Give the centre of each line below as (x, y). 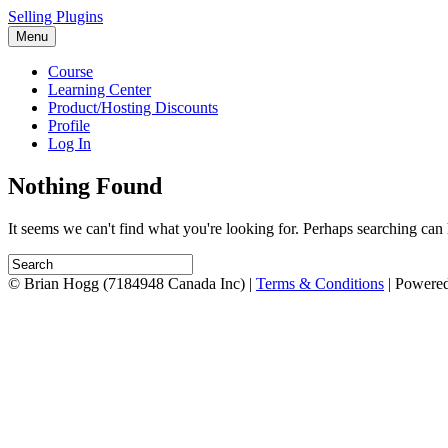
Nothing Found (85, 185)
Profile (69, 125)
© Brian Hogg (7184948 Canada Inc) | (132, 283)
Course (70, 71)
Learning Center (99, 89)
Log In (69, 143)
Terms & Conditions (320, 283)
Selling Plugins (55, 16)
